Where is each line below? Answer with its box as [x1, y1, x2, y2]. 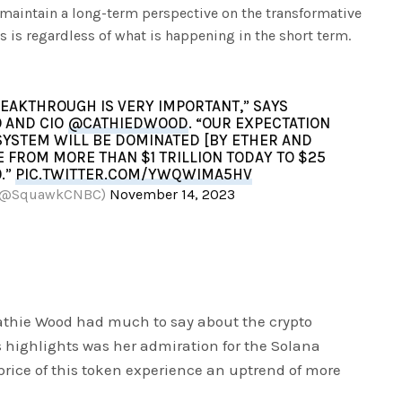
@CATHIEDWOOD [67, 114, 188, 133]
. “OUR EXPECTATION [188, 114, 330, 133]
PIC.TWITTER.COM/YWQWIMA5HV [15, 165, 253, 184]
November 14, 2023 [109, 186, 235, 204]
